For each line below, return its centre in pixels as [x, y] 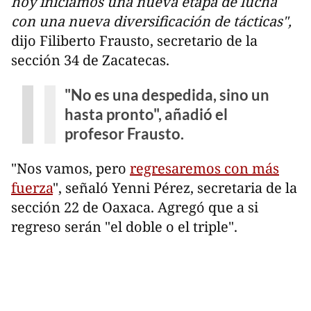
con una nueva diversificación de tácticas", [151, 21]
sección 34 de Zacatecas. [90, 60]
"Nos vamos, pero [70, 169]
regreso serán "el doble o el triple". [124, 227]
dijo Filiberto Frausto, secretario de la [134, 40]
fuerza [32, 188]
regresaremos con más [204, 169]
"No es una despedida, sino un [167, 94]
